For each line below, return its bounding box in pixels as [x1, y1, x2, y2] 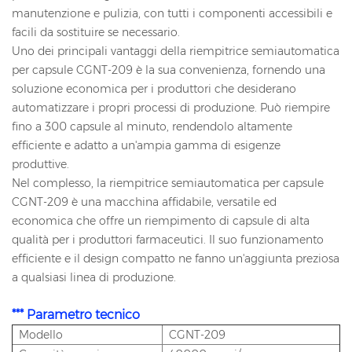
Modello [19, 328, 63, 343]
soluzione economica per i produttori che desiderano [12, 82, 296, 97]
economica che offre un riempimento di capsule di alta [12, 214, 310, 229]
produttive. [12, 157, 69, 172]
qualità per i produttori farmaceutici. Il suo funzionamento [12, 233, 324, 247]
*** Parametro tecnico [12, 307, 140, 323]
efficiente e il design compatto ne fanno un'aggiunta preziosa [12, 251, 339, 266]
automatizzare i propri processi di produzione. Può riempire [12, 101, 330, 115]
